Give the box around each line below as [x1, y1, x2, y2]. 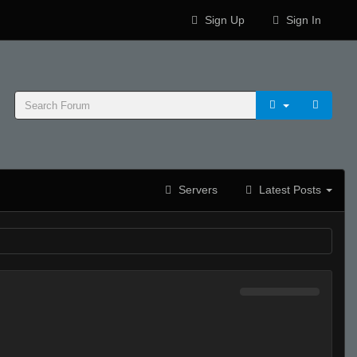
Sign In [283, 14, 321, 26]
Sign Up [202, 14, 245, 26]
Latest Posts [256, 183, 324, 196]
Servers [175, 183, 218, 196]
